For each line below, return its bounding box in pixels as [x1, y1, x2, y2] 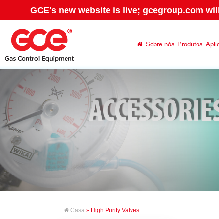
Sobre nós [146, 41, 175, 48]
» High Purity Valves [85, 207, 139, 214]
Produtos [177, 41, 203, 48]
